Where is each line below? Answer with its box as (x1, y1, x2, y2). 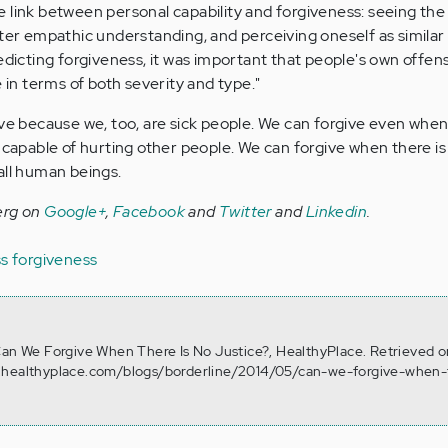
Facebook (112, 201, 186, 222)
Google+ (44, 201, 107, 222)
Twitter (219, 201, 272, 222)
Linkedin (305, 201, 368, 222)
